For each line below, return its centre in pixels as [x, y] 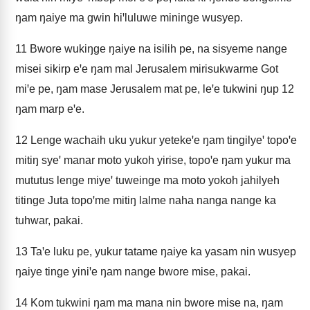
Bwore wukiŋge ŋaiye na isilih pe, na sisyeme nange [157, 49]
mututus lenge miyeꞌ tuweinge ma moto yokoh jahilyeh [147, 180]
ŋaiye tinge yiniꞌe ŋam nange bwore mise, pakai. [133, 272]
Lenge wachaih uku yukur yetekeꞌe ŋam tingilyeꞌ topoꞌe [162, 140]
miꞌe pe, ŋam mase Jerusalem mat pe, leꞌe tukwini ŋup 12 [155, 89]
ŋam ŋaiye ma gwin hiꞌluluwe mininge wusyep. [129, 18]
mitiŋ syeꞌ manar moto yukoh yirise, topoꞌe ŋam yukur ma [153, 160]
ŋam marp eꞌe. [50, 109]
